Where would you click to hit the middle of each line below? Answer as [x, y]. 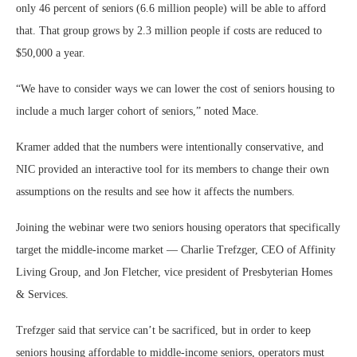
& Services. [42, 294]
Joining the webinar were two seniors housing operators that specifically [178, 228]
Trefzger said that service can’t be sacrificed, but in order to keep [163, 330]
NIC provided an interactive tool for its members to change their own [173, 169]
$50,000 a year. [51, 53]
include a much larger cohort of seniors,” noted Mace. [137, 111]
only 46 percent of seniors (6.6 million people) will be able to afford [171, 8]
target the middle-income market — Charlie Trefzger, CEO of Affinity [176, 250]
